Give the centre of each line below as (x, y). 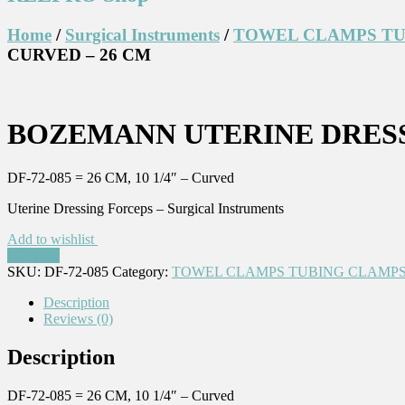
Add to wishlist (52, 240)
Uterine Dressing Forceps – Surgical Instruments (146, 209)
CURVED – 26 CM (79, 54)
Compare (33, 256)
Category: (142, 272)
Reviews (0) (78, 319)
